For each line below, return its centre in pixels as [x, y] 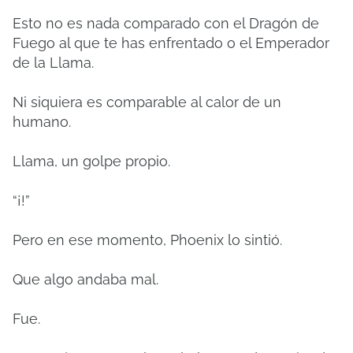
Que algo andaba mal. [85, 279]
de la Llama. [53, 63]
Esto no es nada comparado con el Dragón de [166, 23]
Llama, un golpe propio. [91, 161]
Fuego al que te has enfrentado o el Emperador [171, 43]
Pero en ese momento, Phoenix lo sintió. [147, 240]
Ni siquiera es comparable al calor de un [147, 102]
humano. [42, 122]
